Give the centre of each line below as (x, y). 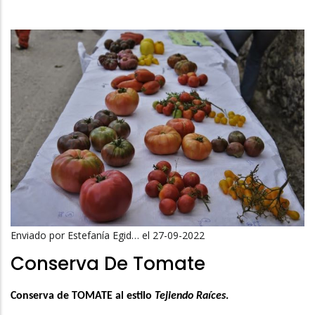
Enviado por (39, 236)
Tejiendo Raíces (189, 296)
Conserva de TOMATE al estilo (81, 296)
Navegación (184, 27)
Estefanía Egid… (103, 236)
